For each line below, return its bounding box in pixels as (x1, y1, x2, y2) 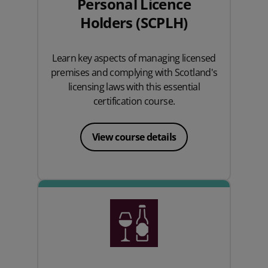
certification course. (93, 94, 175, 108)
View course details (92, 130, 176, 144)
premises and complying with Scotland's (50, 65, 218, 79)
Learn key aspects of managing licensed (52, 51, 216, 65)
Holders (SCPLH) (80, 12, 188, 32)
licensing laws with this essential (68, 80, 200, 93)
